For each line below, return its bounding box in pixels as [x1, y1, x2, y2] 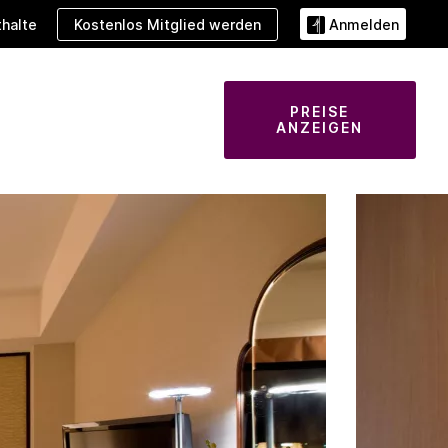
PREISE [290, 103, 350, 120]
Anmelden [329, 16, 399, 34]
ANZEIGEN [276, 119, 364, 136]
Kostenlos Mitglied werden [74, 15, 261, 33]
